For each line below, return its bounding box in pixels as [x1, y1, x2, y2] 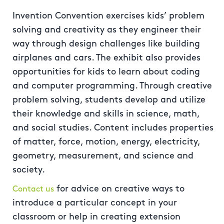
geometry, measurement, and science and [12, 151, 193, 160]
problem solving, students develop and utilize [12, 95, 205, 104]
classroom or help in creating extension [12, 212, 180, 221]
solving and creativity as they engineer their [12, 25, 201, 34]
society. [12, 165, 45, 174]
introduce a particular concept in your [12, 198, 177, 207]
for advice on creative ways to [54, 184, 184, 193]
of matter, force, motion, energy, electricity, [12, 137, 200, 146]
